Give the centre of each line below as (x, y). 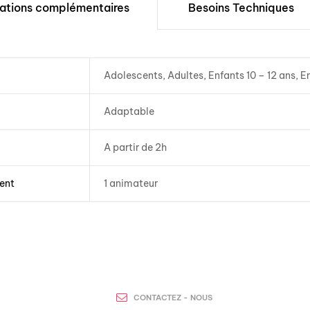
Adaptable (129, 111)
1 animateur (130, 183)
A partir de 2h (135, 147)
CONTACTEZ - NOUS (173, 297)
